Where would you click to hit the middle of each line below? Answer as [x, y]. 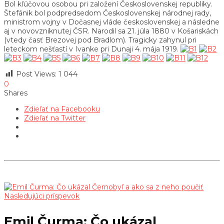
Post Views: [36, 74]
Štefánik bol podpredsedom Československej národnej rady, [107, 13]
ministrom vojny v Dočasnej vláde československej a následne [112, 22]
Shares [16, 93]
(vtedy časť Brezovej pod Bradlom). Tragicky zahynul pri [100, 40]
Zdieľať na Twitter [55, 118]
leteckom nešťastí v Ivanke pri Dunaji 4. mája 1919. [92, 49]
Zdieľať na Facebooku [62, 109]
